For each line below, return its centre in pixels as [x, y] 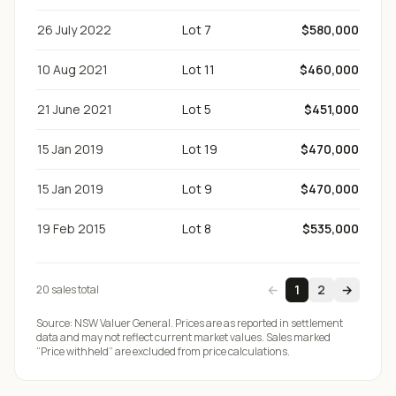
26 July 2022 [74, 30]
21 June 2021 [75, 109]
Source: [54, 323]
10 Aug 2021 [72, 69]
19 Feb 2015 [72, 228]
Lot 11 [198, 69]
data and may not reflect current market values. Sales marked [183, 337]
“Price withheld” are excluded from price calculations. [163, 351]
